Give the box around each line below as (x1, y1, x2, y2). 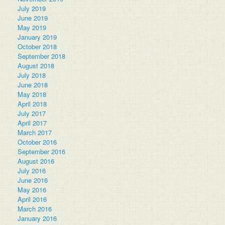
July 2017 (18, 108, 46, 118)
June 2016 (18, 175, 48, 185)
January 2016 (18, 213, 57, 223)
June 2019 (18, 13, 48, 23)
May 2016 (18, 184, 46, 194)
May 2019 (18, 22, 46, 32)
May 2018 (18, 89, 46, 99)
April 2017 (18, 118, 47, 128)
